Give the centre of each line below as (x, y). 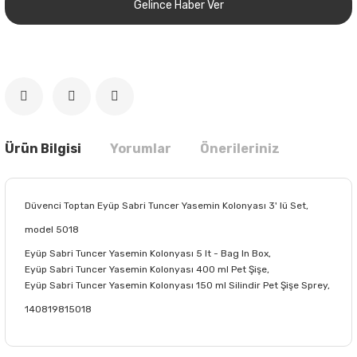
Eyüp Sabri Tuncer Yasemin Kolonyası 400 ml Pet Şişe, (147, 269)
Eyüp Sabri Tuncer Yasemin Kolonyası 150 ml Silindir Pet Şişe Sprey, (177, 285)
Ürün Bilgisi (43, 148)
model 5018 (52, 229)
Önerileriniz (240, 148)
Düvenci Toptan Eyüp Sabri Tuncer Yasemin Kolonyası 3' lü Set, (167, 205)
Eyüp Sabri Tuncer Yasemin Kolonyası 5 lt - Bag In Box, (148, 253)
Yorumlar (141, 148)
